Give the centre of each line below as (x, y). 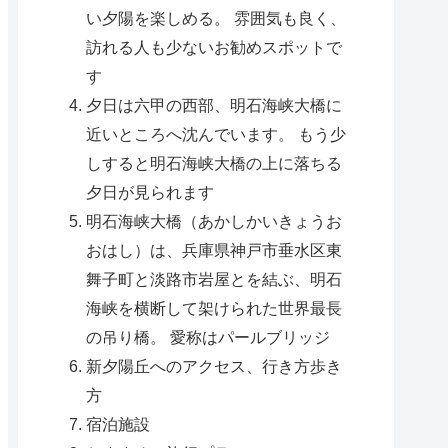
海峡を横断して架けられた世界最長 (214, 307)
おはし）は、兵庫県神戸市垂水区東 (214, 249)
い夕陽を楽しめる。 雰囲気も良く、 (216, 17)
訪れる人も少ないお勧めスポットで (214, 46)
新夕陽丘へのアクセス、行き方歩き (214, 365)
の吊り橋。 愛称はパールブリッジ (208, 336)
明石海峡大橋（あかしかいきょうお (214, 220)
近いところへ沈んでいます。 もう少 (216, 133)
